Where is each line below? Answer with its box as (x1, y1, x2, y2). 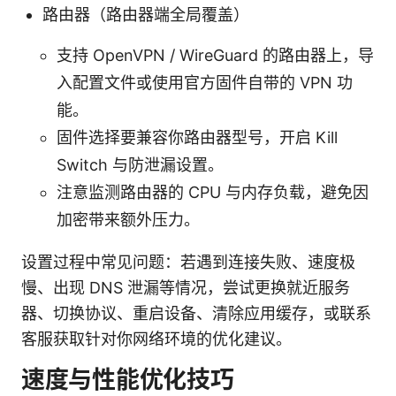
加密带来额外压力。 (57, 209, 200, 229)
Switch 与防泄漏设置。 (57, 155, 224, 174)
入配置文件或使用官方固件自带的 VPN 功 (57, 72, 353, 92)
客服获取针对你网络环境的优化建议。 (21, 329, 292, 348)
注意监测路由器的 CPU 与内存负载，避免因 (57, 182, 369, 202)
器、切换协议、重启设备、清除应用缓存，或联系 (21, 303, 371, 323)
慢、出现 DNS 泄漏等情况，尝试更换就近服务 (21, 278, 350, 297)
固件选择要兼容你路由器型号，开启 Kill (57, 127, 338, 147)
